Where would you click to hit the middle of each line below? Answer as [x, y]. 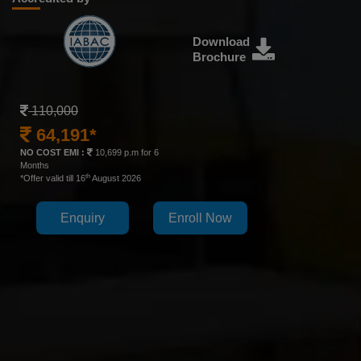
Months [35, 166]
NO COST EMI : [52, 153]
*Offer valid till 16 [53, 178]
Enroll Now [200, 218]
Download [221, 42]
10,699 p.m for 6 [126, 153]
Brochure [219, 57]
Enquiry [83, 218]
